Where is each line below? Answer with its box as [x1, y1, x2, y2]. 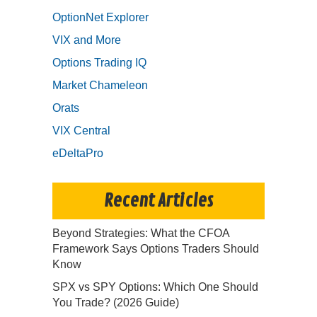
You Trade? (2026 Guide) [52, 296, 179, 309]
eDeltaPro [52, 146, 103, 159]
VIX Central [52, 124, 110, 137]
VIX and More [52, 33, 121, 46]
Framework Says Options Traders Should [52, 242, 259, 255]
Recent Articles [104, 189, 213, 212]
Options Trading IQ [52, 56, 146, 69]
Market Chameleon [52, 79, 148, 91]
